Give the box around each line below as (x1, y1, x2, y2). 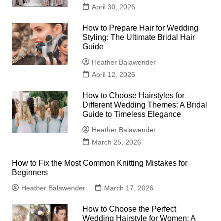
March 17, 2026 (104, 184, 153, 192)
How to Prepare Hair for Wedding (82, 24, 199, 33)
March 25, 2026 (92, 138, 142, 147)
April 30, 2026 (92, 3, 136, 11)
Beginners (11, 168, 48, 177)
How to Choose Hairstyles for (82, 91, 185, 100)
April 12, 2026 (92, 71, 136, 79)
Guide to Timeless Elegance (82, 110, 182, 119)
